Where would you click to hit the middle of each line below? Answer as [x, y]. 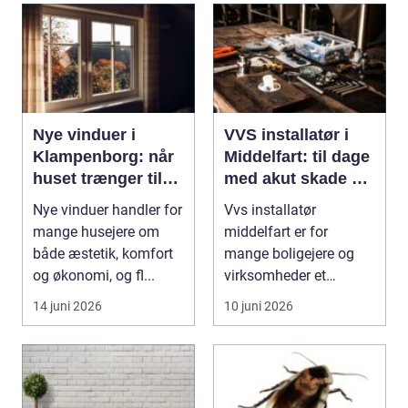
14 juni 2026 [67, 306]
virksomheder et [275, 275]
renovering [75, 200]
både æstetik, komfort [103, 253]
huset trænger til [97, 178]
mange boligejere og [289, 253]
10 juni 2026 [259, 306]
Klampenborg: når [103, 156]
